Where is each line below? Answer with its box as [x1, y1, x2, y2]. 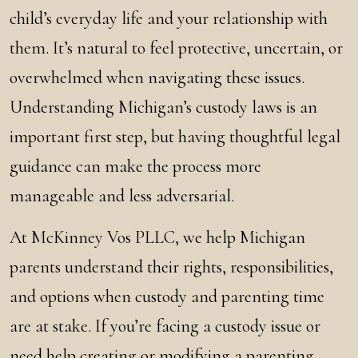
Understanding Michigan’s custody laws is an [10, 97, 317, 117]
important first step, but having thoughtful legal [10, 126, 340, 147]
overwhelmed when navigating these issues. [10, 67, 304, 88]
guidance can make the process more [10, 156, 261, 177]
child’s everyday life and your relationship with [10, 8, 328, 29]
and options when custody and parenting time [10, 286, 324, 307]
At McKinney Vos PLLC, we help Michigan [10, 227, 305, 248]
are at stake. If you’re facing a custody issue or [10, 316, 320, 336]
